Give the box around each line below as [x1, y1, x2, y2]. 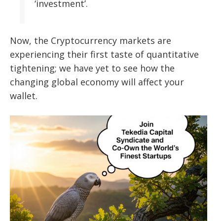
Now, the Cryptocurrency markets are [10, 35, 171, 47]
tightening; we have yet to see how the [10, 62, 175, 74]
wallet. [10, 90, 37, 102]
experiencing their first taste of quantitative [10, 48, 199, 61]
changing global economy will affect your [10, 76, 184, 88]
